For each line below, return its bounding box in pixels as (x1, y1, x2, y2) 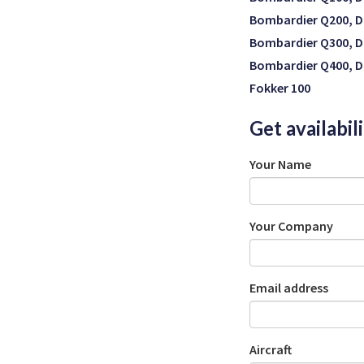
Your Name (249, 156, 311, 172)
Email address (249, 279, 328, 296)
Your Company (249, 218, 333, 234)
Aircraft (249, 341, 292, 357)
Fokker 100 (249, 80, 310, 96)
